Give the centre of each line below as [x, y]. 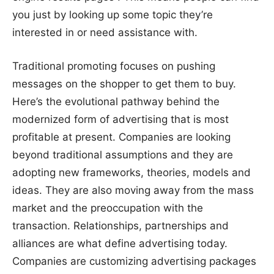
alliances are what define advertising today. [120, 243]
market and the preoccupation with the [108, 208]
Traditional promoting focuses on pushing [114, 66]
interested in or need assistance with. [105, 33]
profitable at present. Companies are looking [121, 137]
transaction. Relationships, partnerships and [120, 225]
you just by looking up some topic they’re [113, 15]
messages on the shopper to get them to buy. [124, 83]
